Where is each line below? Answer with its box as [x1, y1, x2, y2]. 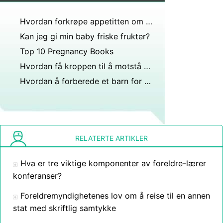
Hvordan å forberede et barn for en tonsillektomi [144, 76, 151, 86]
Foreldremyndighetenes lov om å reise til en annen [20, 191, 210, 201]
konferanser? [13, 171, 62, 181]
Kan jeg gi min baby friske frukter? [20, 31, 150, 41]
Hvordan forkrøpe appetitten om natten [146, 16, 152, 26]
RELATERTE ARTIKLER [75, 134, 148, 142]
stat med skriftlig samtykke [13, 203, 116, 213]
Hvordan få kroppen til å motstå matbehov [144, 61, 150, 71]
